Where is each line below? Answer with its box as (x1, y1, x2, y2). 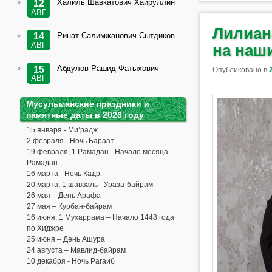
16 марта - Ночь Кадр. (27, 169, 103, 178)
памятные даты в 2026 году (26, 110, 144, 120)
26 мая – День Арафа (27, 191, 101, 200)
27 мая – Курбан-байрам (27, 202, 112, 211)
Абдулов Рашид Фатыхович (56, 63, 159, 73)
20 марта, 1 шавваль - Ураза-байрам (27, 180, 154, 189)
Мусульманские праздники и (26, 99, 150, 109)
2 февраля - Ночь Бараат (27, 137, 115, 146)
